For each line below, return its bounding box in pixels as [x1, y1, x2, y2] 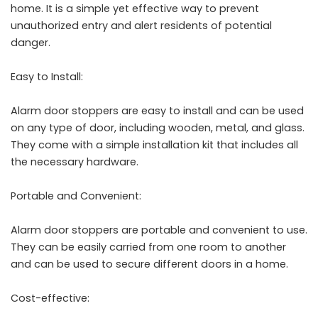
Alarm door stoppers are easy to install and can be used [11, 104, 304, 118]
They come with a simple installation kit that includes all [11, 138, 298, 152]
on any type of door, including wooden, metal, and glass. [11, 121, 305, 135]
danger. [11, 35, 50, 50]
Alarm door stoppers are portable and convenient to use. [11, 223, 307, 237]
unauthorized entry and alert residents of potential [11, 18, 272, 33]
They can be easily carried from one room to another [11, 240, 286, 254]
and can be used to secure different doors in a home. [11, 257, 288, 271]
